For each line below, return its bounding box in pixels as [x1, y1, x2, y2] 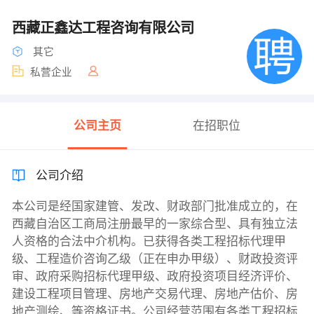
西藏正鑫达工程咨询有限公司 [11, 20, 198, 36]
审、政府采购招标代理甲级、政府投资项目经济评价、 [11, 270, 298, 284]
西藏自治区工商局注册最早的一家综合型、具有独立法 [11, 217, 298, 231]
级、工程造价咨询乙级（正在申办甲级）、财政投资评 [11, 252, 298, 266]
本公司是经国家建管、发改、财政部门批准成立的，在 [11, 200, 298, 214]
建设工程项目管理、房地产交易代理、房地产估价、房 [11, 287, 298, 301]
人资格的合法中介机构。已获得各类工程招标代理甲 [11, 235, 286, 249]
